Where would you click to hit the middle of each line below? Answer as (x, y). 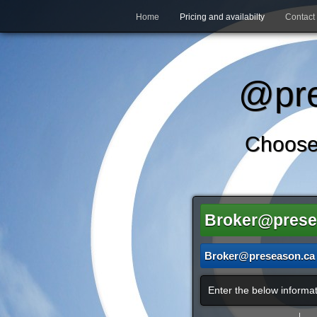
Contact (300, 17)
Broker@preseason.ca (260, 256)
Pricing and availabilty (222, 17)
